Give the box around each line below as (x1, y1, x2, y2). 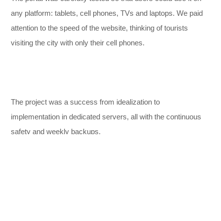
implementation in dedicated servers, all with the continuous (11, 112, 202, 121)
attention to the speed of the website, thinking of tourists (11, 24, 188, 32)
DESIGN (14, 176, 40, 181)
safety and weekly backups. (11, 127, 101, 136)
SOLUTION (161, 176, 195, 181)
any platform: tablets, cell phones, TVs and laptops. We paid (11, 9, 203, 17)
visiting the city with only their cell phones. (11, 38, 145, 47)
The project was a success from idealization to (11, 98, 160, 106)
